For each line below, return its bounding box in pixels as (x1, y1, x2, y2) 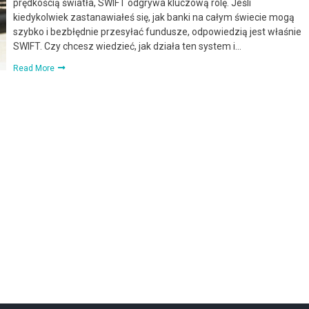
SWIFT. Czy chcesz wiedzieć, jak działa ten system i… (12, 40, 241, 52)
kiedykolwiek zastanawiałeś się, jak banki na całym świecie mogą (12, 11, 295, 23)
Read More (12, 63, 57, 73)
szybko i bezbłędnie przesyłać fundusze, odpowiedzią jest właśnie (12, 26, 301, 37)
